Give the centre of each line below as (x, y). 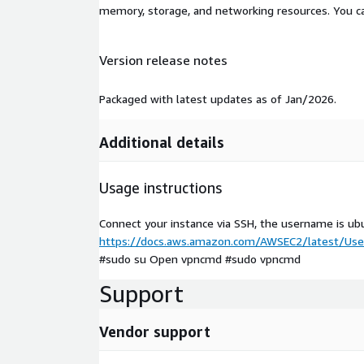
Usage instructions (160, 187)
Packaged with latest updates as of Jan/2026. (218, 98)
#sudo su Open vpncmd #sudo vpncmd (200, 258)
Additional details (162, 142)
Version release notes (163, 61)
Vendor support (155, 331)
